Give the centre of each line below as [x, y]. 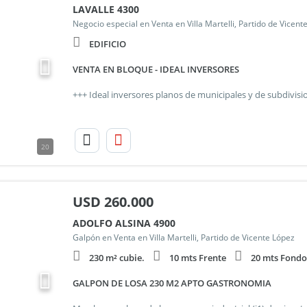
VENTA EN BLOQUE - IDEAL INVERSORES [156, 69]
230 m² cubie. [116, 258]
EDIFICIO [107, 44]
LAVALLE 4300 [106, 9]
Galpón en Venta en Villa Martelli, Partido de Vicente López [183, 237]
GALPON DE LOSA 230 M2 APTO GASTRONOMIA [172, 283]
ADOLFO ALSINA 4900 [124, 223]
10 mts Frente [197, 258]
